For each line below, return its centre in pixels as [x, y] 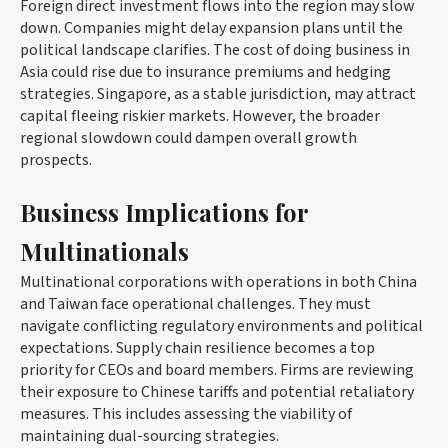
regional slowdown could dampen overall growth [188, 137]
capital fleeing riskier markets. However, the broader [200, 115]
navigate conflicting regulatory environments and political [221, 325]
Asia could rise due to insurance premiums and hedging [205, 71]
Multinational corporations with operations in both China [218, 281]
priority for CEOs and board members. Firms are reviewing [217, 369]
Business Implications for [164, 211]
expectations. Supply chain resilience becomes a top [197, 347]
